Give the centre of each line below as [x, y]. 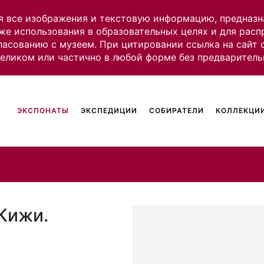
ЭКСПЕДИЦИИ [109, 110]
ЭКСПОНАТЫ [43, 110]
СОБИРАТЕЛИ [177, 110]
